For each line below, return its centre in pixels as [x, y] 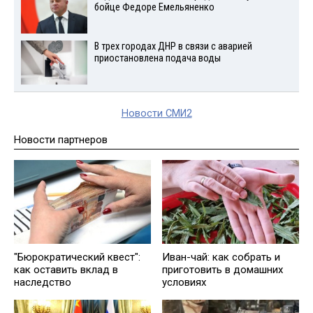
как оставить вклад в [66, 270]
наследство [43, 283]
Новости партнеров [61, 139]
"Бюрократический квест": [77, 257]
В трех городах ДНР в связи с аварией [173, 46]
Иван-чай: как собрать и [221, 257]
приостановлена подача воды [157, 58]
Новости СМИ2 [156, 113]
